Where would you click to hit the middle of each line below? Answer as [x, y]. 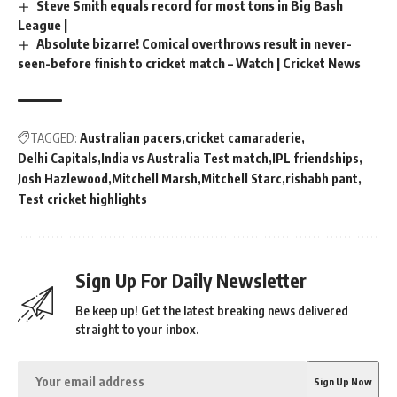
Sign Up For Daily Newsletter [191, 280]
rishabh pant [322, 179]
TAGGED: [54, 138]
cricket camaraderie [243, 138]
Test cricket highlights [82, 199]
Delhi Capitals [58, 158]
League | [43, 25]
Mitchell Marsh [155, 179]
